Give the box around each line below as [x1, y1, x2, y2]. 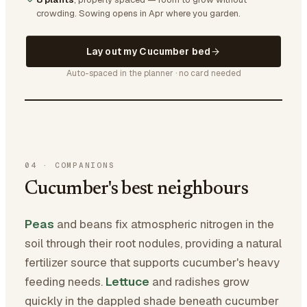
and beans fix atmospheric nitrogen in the [54, 217, 274, 232]
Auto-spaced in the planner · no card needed [66, 68, 241, 79]
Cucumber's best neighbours [25, 180, 248, 199]
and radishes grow [149, 274, 249, 289]
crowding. [36, 8, 77, 19]
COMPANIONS [54, 160, 115, 170]
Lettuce [106, 274, 149, 289]
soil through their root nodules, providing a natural [25, 236, 282, 251]
